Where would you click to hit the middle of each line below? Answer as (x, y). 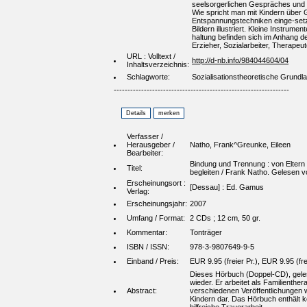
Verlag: (138, 192)
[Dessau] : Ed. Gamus (227, 187)
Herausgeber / (151, 145)
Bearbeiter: (145, 153)
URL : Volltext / (151, 57)
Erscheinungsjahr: (157, 204)
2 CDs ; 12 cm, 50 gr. (225, 218)
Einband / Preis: (153, 261)
